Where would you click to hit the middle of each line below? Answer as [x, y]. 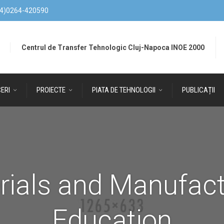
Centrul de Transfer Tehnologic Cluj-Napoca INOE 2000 [113, 47]
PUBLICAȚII [198, 90]
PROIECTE [51, 90]
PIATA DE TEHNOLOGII [124, 90]
